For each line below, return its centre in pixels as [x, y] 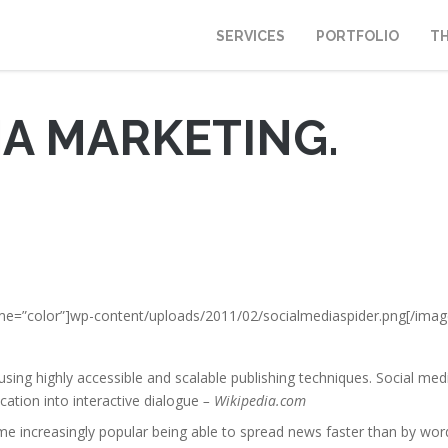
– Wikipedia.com [254, 400]
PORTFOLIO [357, 36]
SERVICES [250, 36]
